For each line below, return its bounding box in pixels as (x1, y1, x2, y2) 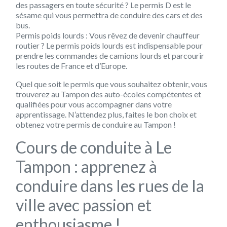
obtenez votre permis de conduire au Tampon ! (16, 119, 176, 129)
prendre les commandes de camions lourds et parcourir (16, 50, 204, 60)
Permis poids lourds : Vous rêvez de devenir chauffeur (16, 30, 200, 40)
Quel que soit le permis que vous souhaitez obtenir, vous (16, 79, 207, 89)
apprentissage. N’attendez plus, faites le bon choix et (16, 109, 197, 119)
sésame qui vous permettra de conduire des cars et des (16, 10, 203, 20)
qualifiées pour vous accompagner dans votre (16, 99, 172, 109)
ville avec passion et (16, 195, 152, 215)
